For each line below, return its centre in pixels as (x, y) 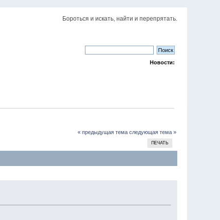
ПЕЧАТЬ (160, 143)
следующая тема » (152, 132)
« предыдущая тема (102, 132)
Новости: (162, 62)
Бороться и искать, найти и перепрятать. (120, 19)
